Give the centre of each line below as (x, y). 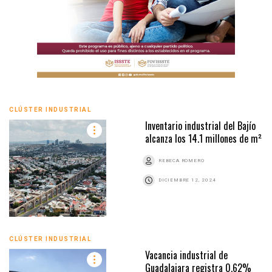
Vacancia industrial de (186, 255)
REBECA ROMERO (182, 160)
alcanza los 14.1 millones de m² (203, 138)
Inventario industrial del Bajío (200, 125)
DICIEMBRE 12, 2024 (187, 180)
